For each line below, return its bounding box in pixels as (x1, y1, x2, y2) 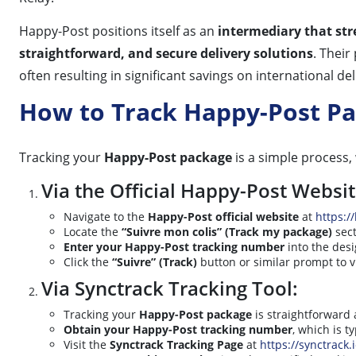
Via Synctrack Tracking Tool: (41, 274, 298, 301)
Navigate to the (64, 208, 148, 224)
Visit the (64, 336, 110, 352)
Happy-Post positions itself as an (19, 21, 218, 40)
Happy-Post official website (148, 208, 299, 224)
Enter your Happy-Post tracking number (64, 238, 284, 254)
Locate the (64, 223, 122, 239)
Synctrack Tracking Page (110, 336, 243, 352)
